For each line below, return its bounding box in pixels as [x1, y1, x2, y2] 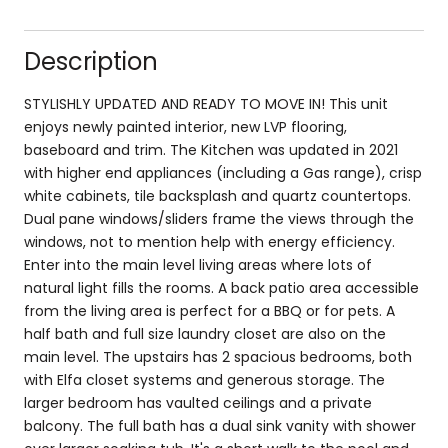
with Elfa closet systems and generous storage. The [24, 369, 385, 390]
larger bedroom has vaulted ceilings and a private [24, 392, 372, 413]
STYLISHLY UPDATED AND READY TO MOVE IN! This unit [24, 93, 388, 114]
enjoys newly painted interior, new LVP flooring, [24, 116, 347, 137]
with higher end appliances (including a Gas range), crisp [24, 162, 422, 183]
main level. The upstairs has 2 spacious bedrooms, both [24, 346, 412, 367]
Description [24, 44, 158, 78]
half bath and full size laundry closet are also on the [24, 323, 386, 344]
